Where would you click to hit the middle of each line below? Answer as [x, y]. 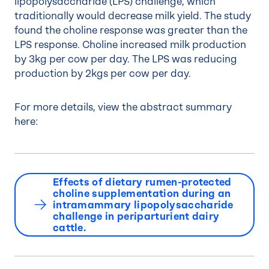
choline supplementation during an [142, 193]
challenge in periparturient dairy [136, 216]
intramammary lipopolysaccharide [143, 205]
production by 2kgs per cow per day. [105, 74]
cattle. [69, 228]
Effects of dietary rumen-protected [142, 182]
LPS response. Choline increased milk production [130, 45]
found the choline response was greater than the [131, 30]
